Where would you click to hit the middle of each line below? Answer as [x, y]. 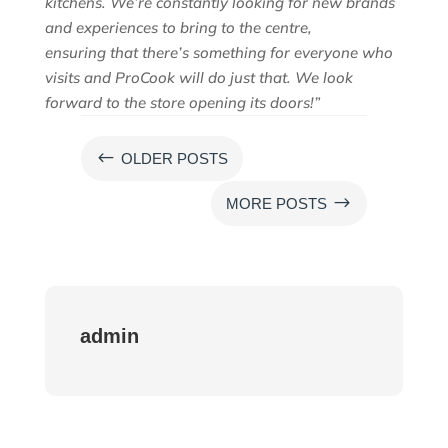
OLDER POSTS [174, 158]
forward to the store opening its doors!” [182, 102]
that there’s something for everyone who [251, 52]
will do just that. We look [263, 77]
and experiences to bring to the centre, [178, 27]
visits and [79, 77]
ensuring [77, 52]
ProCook [144, 77]
